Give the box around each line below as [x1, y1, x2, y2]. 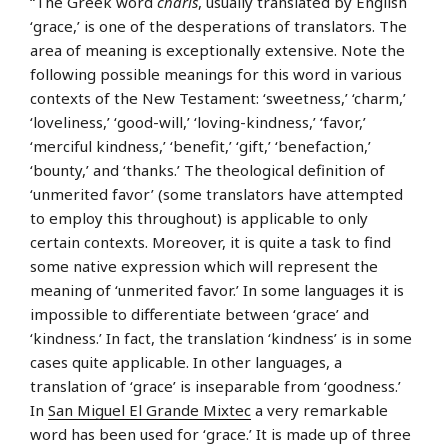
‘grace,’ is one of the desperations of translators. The [30, 16, 407, 37]
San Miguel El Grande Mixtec [48, 400, 251, 421]
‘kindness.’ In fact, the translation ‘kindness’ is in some [30, 328, 412, 349]
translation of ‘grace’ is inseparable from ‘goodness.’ [30, 376, 401, 397]
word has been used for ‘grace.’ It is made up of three [30, 424, 411, 445]
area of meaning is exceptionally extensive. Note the [30, 40, 405, 61]
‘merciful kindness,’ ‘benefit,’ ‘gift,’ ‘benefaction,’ [30, 136, 371, 157]
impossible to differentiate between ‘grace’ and [30, 304, 369, 325]
